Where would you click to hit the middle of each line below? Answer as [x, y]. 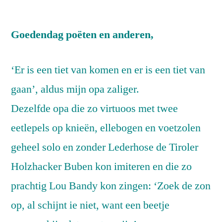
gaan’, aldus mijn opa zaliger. [75, 89]
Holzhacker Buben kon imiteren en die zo [101, 167]
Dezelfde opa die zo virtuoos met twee [94, 109]
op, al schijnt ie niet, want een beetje [90, 205]
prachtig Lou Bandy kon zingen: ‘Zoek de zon [111, 186]
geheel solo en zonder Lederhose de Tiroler [105, 147]
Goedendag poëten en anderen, [82, 35]
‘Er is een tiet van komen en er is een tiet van [108, 70]
